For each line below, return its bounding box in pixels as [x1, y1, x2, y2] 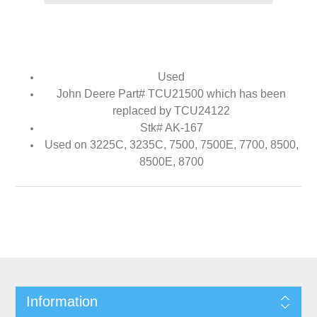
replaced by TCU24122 [113, 104, 230, 117]
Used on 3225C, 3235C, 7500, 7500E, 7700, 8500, [44, 138, 299, 151]
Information [25, 293, 98, 309]
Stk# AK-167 [139, 121, 203, 134]
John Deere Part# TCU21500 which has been [57, 87, 286, 100]
